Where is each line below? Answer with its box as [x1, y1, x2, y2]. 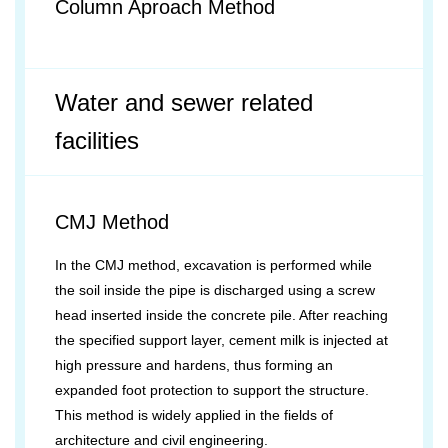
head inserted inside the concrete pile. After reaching [55, 307, 388, 323]
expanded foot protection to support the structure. [55, 382, 369, 398]
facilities [55, 127, 139, 154]
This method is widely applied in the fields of [55, 407, 333, 423]
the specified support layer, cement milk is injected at [55, 332, 388, 348]
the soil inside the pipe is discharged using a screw [55, 282, 375, 298]
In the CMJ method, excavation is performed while [55, 257, 372, 273]
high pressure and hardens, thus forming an [55, 357, 333, 373]
